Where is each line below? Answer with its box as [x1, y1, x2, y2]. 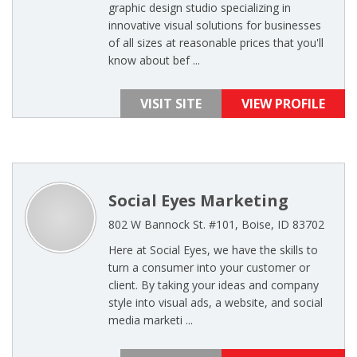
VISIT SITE [140, 95, 202, 112]
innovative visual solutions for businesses [108, 18, 321, 33]
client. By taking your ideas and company [108, 277, 319, 292]
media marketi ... [108, 312, 193, 328]
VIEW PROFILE [241, 95, 325, 112]
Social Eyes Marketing [108, 190, 288, 211]
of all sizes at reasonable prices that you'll [108, 35, 324, 50]
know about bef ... [108, 53, 200, 68]
